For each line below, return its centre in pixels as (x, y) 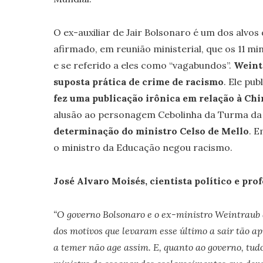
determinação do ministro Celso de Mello (151, 131)
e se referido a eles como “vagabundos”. (143, 65)
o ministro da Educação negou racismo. (143, 147)
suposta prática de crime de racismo (138, 82)
